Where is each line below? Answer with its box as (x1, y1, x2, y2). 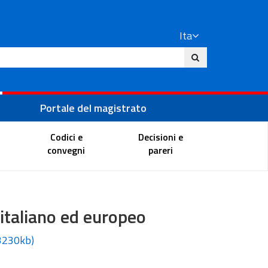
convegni (47, 142, 86, 157)
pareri (148, 142, 173, 157)
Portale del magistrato (39, 100, 147, 116)
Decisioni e (138, 129, 183, 144)
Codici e (50, 129, 83, 144)
